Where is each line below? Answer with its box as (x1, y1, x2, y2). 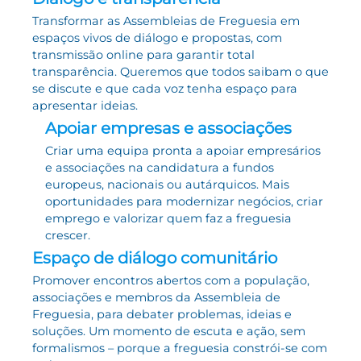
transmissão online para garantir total (32, 47, 255, 62)
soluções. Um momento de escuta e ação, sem (32, 323, 305, 338)
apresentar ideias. (32, 98, 138, 113)
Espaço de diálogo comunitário (32, 247, 277, 268)
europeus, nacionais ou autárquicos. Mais (45, 176, 289, 192)
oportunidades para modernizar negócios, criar (45, 193, 323, 209)
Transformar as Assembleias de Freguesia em (32, 13, 300, 28)
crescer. (45, 227, 90, 243)
